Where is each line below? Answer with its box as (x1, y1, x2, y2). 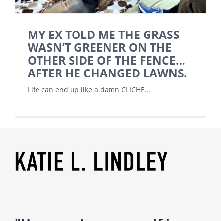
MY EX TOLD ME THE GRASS (28, 27, 180, 42)
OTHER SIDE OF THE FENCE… (28, 52, 185, 68)
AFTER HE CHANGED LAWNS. (28, 65, 187, 81)
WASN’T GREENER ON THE (28, 39, 172, 55)
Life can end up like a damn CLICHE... (28, 84, 150, 94)
